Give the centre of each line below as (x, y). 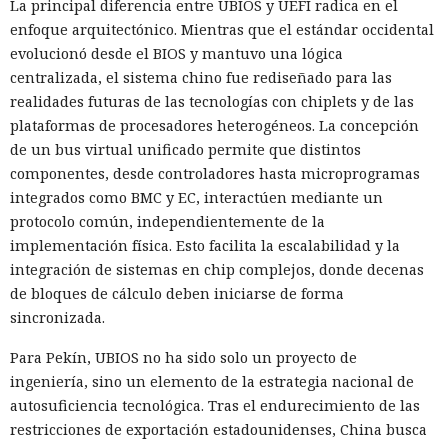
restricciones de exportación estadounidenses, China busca (218, 430)
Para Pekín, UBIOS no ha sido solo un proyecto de (183, 358)
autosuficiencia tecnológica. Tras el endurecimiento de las (215, 406)
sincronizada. (57, 318)
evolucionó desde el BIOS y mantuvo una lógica (176, 54)
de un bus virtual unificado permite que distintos (185, 150)
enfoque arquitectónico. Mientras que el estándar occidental (222, 30)
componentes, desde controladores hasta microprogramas (215, 174)
